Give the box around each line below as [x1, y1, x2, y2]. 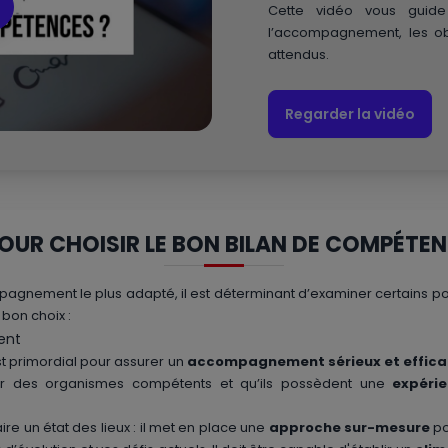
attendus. [268, 44, 329, 64]
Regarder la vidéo [285, 103, 415, 124]
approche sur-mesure [268, 417, 431, 437]
